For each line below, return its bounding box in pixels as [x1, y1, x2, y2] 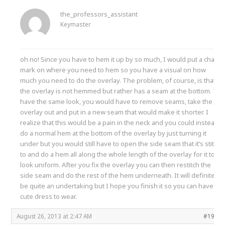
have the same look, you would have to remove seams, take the [20, 96, 213, 106]
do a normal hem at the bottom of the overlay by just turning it [20, 128, 207, 138]
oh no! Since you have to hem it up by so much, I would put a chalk [20, 54, 220, 64]
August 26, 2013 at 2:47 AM [17, 211, 92, 220]
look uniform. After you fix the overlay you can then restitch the [20, 160, 211, 169]
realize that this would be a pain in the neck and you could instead [20, 118, 219, 127]
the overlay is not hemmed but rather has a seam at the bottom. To [20, 86, 221, 95]
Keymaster [60, 20, 91, 29]
